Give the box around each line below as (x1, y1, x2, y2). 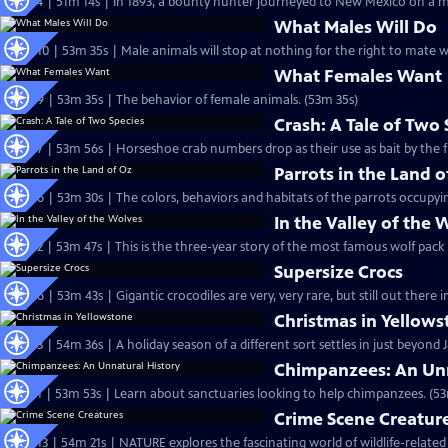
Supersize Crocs (274, 261, 404, 283)
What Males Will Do (274, 16, 438, 38)
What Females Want (274, 65, 443, 87)
